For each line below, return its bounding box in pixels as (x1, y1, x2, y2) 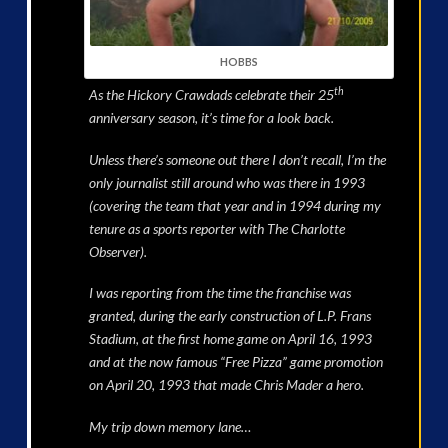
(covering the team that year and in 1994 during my (88, 196, 381, 214)
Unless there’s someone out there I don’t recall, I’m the (88, 150, 386, 168)
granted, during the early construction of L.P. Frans (88, 307, 371, 325)
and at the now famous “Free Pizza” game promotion (88, 353, 383, 371)
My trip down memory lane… (88, 417, 251, 435)
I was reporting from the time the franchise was (88, 284, 351, 302)
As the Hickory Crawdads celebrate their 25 (88, 86, 334, 104)
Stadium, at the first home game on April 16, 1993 (88, 330, 372, 348)
